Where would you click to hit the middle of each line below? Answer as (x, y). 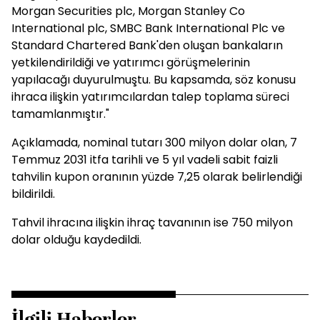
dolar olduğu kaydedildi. (76, 240)
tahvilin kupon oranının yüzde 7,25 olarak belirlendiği (157, 177)
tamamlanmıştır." (60, 114)
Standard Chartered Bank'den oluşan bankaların (147, 45)
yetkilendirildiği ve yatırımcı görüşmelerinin (131, 62)
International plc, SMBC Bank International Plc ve (148, 28)
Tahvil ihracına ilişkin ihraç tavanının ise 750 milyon (152, 222)
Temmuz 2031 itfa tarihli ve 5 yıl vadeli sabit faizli (145, 160)
